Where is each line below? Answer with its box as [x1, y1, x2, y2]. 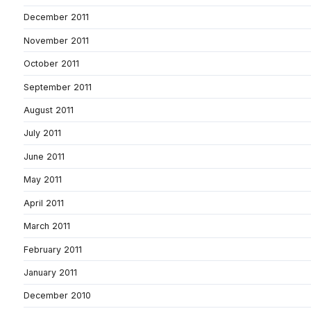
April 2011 [24, 197, 64, 208]
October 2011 [24, 58, 79, 69]
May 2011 [24, 174, 62, 185]
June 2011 [24, 151, 65, 162]
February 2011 [24, 244, 82, 255]
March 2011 [24, 221, 70, 232]
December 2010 [24, 290, 91, 301]
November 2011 [24, 35, 89, 46]
